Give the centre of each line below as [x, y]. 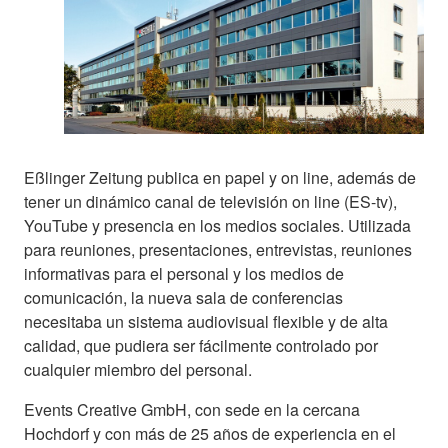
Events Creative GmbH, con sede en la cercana [192, 409]
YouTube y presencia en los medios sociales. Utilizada [217, 225]
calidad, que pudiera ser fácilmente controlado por [201, 345]
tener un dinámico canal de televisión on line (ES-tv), [210, 201]
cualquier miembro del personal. [138, 369]
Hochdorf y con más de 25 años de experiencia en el [210, 433]
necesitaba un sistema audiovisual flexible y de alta [206, 321]
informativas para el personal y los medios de [184, 273]
